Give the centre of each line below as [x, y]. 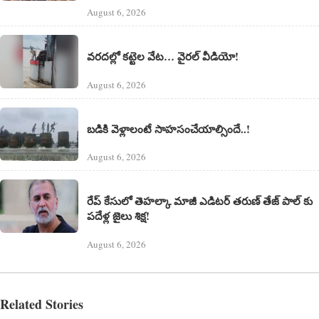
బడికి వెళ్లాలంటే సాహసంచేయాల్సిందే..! [168, 129]
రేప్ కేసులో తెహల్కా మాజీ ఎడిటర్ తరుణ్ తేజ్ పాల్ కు [200, 201]
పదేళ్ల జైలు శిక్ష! [118, 216]
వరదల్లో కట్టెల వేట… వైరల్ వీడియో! [163, 56]
